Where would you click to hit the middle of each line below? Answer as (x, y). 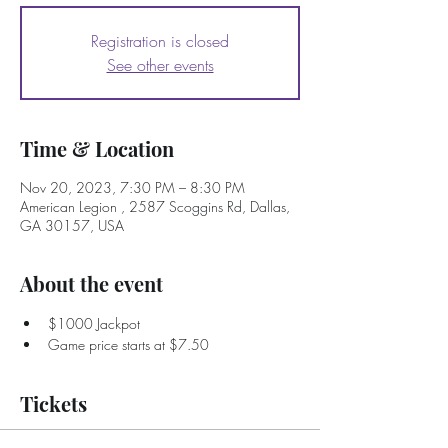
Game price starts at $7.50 (128, 344)
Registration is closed (160, 41)
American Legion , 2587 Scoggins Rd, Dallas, (155, 206)
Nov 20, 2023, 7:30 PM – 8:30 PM (132, 187)
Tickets (53, 403)
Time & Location (97, 148)
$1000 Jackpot (94, 323)
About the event (91, 283)
